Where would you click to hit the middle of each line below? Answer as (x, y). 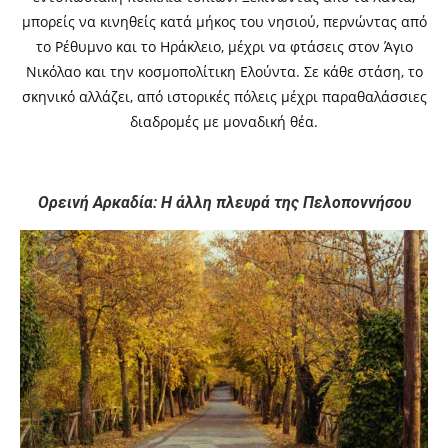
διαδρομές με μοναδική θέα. (224, 122)
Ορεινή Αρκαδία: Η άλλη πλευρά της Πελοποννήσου (224, 203)
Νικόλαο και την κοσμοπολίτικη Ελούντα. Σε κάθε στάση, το (224, 72)
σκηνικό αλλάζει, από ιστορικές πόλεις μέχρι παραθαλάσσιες (224, 97)
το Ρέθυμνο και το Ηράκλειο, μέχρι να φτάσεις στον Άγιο (224, 47)
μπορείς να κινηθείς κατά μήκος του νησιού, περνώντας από (224, 22)
